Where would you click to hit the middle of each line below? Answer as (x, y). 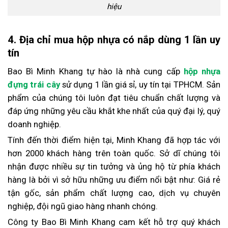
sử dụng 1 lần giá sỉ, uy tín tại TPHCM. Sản (140, 84)
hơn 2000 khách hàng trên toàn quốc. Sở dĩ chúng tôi (114, 153)
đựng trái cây (34, 84)
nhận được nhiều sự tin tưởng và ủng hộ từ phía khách (114, 166)
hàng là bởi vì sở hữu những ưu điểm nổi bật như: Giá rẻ (114, 179)
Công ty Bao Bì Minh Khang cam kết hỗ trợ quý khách (114, 222)
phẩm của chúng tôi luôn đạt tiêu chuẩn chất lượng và (114, 97)
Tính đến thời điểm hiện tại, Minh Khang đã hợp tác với (114, 140)
